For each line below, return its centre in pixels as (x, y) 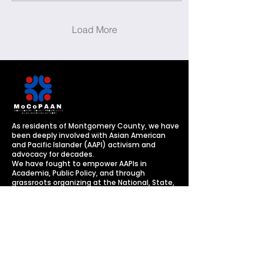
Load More (94, 29)
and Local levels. (41, 192)
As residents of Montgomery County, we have (95, 126)
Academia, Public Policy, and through (78, 173)
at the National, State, (134, 182)
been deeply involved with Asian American (89, 135)
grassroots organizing (52, 182)
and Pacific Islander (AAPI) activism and (84, 145)
